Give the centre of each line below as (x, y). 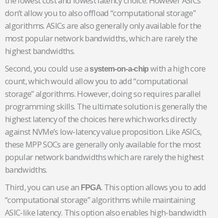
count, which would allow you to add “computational (97, 81)
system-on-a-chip (119, 69)
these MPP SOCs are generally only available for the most (103, 145)
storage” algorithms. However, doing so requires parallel (103, 94)
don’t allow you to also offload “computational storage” (100, 13)
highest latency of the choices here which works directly (101, 119)
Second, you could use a (47, 69)
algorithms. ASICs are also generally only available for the (103, 26)
